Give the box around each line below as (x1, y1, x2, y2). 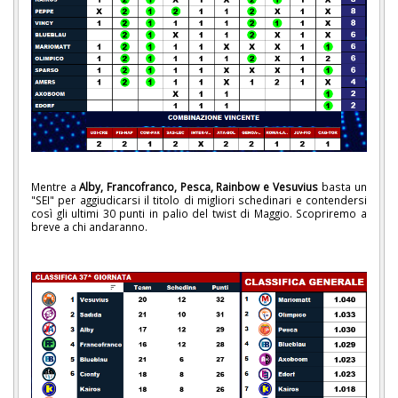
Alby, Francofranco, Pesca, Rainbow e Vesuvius (79, 179, 318, 194)
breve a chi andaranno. (31, 219, 147, 234)
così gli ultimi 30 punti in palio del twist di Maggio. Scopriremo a (31, 205, 367, 220)
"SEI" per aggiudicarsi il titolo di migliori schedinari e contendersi (31, 192, 367, 207)
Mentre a (31, 179, 79, 194)
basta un (318, 179, 367, 194)
